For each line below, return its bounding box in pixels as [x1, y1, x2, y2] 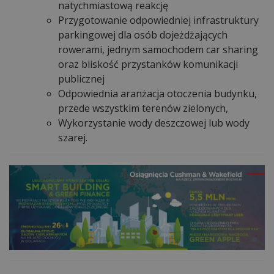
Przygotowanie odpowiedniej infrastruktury [58, 13, 259, 27]
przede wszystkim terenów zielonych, [58, 101, 228, 115]
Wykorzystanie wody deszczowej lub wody [58, 116, 250, 130]
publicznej [58, 72, 105, 86]
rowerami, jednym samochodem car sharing [58, 42, 258, 56]
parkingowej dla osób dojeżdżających [58, 28, 228, 42]
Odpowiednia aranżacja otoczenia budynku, [58, 86, 257, 100]
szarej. [58, 130, 87, 144]
